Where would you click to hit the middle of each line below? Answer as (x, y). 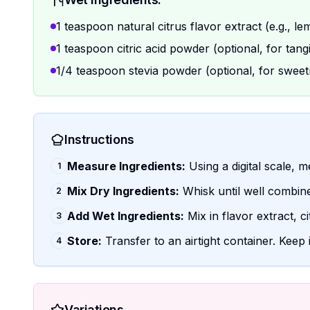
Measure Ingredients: (126, 166)
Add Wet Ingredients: (126, 216)
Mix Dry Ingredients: (123, 191)
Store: (84, 241)
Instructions (99, 139)
